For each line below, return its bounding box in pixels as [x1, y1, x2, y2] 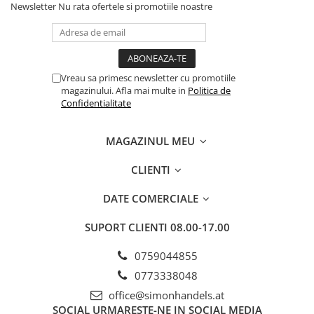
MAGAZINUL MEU [106, 134, 198, 148]
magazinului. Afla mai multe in [61, 84, 188, 97]
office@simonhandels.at [105, 288, 224, 302]
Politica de [188, 84, 231, 97]
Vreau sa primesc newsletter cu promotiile [61, 71, 235, 84]
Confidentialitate [61, 97, 131, 109]
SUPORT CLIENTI [84, 220, 170, 234]
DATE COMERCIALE [102, 191, 201, 205]
